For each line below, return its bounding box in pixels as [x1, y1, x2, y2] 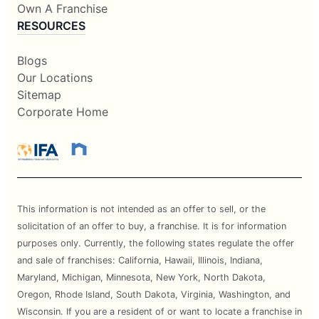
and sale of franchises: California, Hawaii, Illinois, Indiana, [17, 255, 263, 266]
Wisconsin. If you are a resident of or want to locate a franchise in [17, 306, 302, 318]
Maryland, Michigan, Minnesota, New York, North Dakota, [17, 272, 266, 283]
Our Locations [17, 70, 93, 85]
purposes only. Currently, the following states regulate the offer [17, 238, 294, 249]
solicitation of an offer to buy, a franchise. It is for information [17, 221, 286, 232]
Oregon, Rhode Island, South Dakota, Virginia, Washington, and [17, 289, 291, 300]
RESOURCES [17, 19, 85, 33]
